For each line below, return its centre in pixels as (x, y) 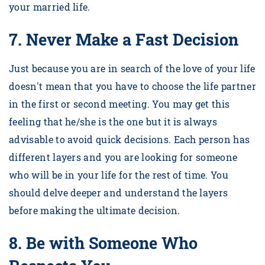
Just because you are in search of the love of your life (132, 69)
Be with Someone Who (112, 243)
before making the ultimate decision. (96, 211)
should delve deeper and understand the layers (119, 193)
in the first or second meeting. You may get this (119, 104)
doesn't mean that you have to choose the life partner (132, 86)
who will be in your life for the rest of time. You (119, 175)
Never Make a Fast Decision (132, 40)
